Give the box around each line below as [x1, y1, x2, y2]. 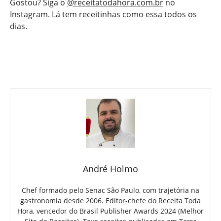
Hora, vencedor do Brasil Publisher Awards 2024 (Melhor [17, 206, 204, 216]
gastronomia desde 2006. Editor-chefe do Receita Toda [20, 196, 201, 206]
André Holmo [83, 163, 138, 175]
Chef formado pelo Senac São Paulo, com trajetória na [22, 185, 199, 195]
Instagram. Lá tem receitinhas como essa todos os [10, 9, 197, 20]
